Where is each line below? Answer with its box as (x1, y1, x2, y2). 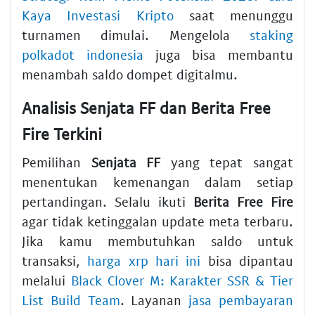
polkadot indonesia (22, 46, 143, 63)
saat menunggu (173, 7, 293, 24)
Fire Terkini (22, 124, 102, 144)
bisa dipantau (200, 252, 294, 269)
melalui (22, 271, 71, 288)
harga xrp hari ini (87, 252, 201, 269)
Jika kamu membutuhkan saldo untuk (22, 232, 293, 249)
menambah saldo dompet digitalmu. (22, 66, 238, 83)
